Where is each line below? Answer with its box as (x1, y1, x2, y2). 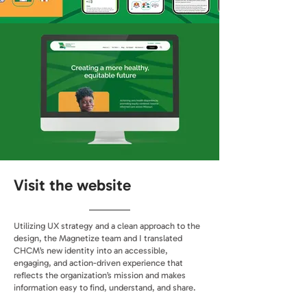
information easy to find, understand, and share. (14, 282, 196, 293)
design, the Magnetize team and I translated (14, 233, 182, 243)
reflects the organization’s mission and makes (14, 270, 186, 280)
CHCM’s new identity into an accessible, (14, 245, 168, 256)
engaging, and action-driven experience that (14, 258, 183, 268)
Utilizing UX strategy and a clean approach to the (14, 221, 200, 231)
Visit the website (14, 175, 131, 195)
